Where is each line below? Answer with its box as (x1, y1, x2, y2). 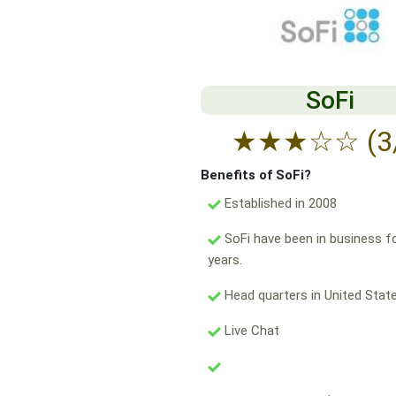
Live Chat (221, 323, 279, 339)
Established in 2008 (221, 195, 337, 212)
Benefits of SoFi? (201, 167, 311, 184)
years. (208, 252, 242, 269)
